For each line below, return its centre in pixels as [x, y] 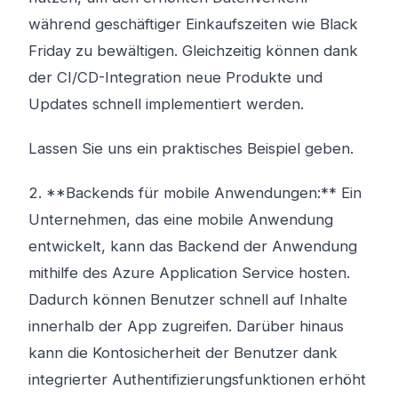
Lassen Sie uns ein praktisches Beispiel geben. [191, 148]
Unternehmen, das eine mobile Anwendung [181, 219]
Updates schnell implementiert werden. [166, 104]
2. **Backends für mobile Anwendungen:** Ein [195, 193]
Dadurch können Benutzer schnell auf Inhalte [188, 299]
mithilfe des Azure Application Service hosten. [189, 273]
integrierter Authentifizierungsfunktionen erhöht [197, 379]
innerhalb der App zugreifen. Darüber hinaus [186, 326]
